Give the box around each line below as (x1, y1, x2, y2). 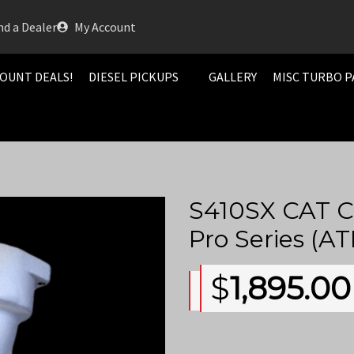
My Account (74, 19, 137, 35)
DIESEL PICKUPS (88, 69, 179, 85)
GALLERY (208, 69, 257, 85)
